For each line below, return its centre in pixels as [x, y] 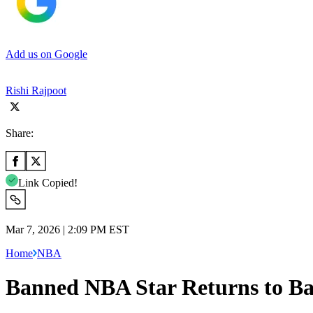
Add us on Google [46, 54]
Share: [20, 133]
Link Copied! [48, 182]
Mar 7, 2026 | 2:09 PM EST [67, 229]
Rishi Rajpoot [36, 90]
